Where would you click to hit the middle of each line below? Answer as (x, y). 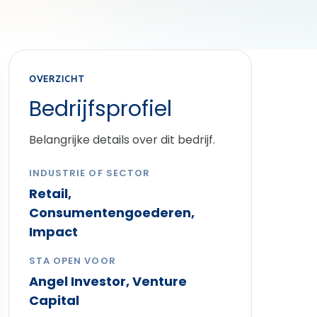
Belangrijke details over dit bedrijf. (122, 140)
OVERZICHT (57, 79)
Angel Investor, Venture (108, 281)
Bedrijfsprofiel (101, 109)
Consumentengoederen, (112, 213)
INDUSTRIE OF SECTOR (90, 173)
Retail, (51, 194)
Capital (54, 300)
